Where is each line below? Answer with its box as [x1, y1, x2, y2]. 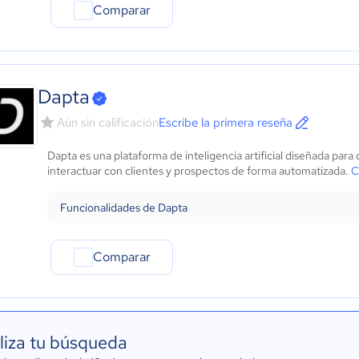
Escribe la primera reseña [159, 115, 292, 131]
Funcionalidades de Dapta [60, 200, 188, 215]
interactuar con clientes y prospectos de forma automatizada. [47, 163, 351, 178]
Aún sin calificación [57, 115, 159, 131]
